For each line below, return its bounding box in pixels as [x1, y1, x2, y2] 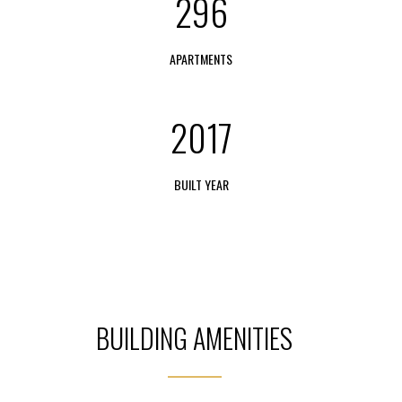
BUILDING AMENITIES [96, 318, 293, 358]
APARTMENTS [170, 49, 232, 68]
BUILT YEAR [173, 175, 229, 194]
